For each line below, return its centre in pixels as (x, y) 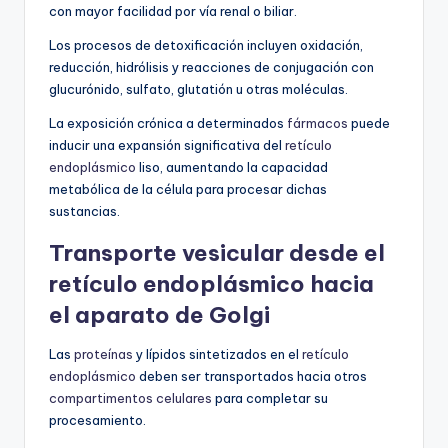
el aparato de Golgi (159, 315)
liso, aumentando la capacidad (232, 167)
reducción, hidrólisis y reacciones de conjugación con (211, 67)
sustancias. (84, 211)
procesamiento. (97, 420)
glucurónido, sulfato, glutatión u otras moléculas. (198, 89)
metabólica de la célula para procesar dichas (188, 189)
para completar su (270, 398)
